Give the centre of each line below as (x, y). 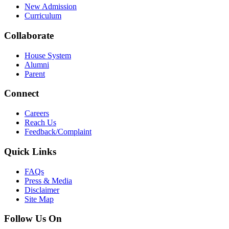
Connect (21, 94)
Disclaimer (42, 190)
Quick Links (30, 151)
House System (48, 55)
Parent (35, 74)
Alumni (37, 64)
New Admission (51, 7)
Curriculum (43, 16)
